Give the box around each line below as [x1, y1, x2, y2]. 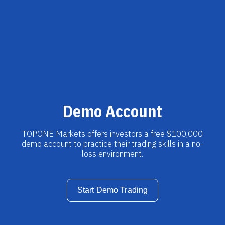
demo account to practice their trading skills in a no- [22, 139, 203, 149]
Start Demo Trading [77, 186, 148, 194]
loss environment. [82, 149, 143, 159]
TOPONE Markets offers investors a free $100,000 [22, 129, 203, 139]
